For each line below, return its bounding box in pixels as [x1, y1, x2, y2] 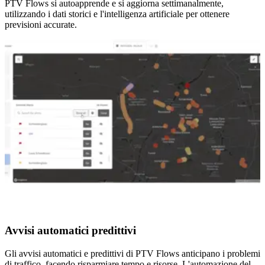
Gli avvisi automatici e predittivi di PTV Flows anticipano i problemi [5, 248, 260, 258]
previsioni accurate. [5, 20, 77, 30]
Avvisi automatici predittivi [5, 224, 136, 237]
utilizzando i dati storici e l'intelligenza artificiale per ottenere [5, 9, 230, 20]
